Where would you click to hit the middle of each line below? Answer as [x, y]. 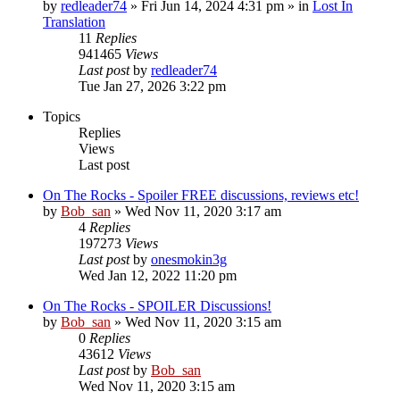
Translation [74, 21]
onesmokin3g [189, 259]
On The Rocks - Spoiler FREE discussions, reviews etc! [201, 195]
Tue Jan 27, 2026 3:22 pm [152, 86]
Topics [62, 116]
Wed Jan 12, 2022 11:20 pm [158, 275]
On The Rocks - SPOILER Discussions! [157, 305]
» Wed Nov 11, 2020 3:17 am [196, 211]
